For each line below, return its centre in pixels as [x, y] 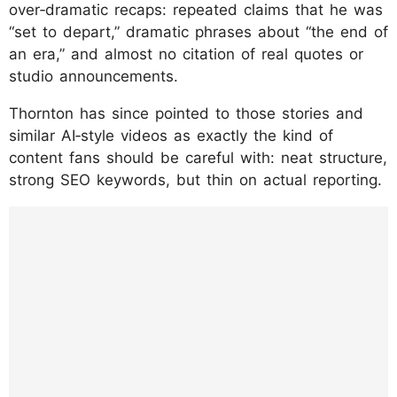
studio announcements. [93, 76]
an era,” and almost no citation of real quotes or [186, 54]
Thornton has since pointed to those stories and [186, 113]
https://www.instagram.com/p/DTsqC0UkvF [195, 219]
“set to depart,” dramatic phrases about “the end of [198, 31]
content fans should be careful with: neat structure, [198, 157]
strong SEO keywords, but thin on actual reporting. [195, 179]
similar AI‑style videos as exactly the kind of [171, 135]
